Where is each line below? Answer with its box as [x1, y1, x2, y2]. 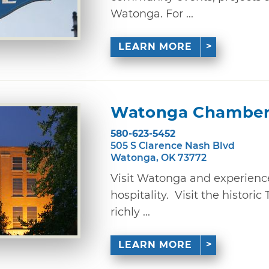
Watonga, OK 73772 [110, 151, 207, 163]
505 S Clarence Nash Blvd [110, 139, 235, 151]
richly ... [110, 205, 150, 219]
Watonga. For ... [110, 7, 193, 20]
